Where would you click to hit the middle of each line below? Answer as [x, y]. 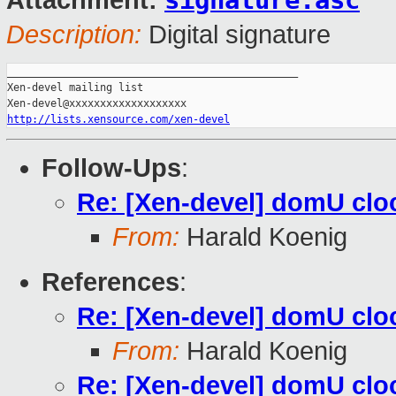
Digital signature [236, 35]
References [110, 282]
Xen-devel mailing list [75, 88]
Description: [74, 35]
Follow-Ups [111, 168]
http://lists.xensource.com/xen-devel [118, 120]
